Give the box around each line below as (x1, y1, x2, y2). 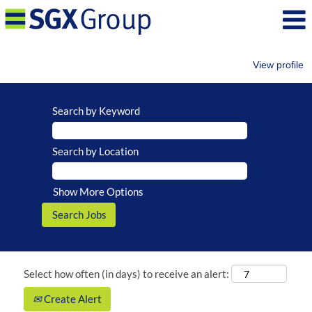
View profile (253, 59, 304, 70)
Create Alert (42, 292, 102, 305)
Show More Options (53, 185, 143, 198)
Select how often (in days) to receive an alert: (24, 267, 229, 280)
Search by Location (52, 145, 139, 157)
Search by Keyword (52, 104, 140, 117)
